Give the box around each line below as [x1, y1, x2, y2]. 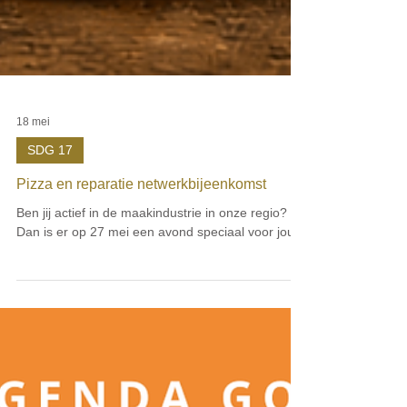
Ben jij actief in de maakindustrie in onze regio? [16, 238, 55, 253]
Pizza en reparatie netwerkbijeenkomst [16, 209, 266, 224]
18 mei [16, 148, 50, 161]
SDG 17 [27, 175, 73, 190]
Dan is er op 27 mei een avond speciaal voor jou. [16, 257, 298, 272]
